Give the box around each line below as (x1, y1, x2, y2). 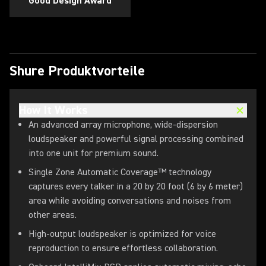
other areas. (28, 209, 77, 221)
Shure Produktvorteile (9, 62, 145, 80)
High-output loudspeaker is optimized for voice (28, 228, 216, 240)
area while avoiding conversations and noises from (28, 195, 231, 207)
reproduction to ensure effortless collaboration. (28, 242, 218, 254)
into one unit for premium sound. (28, 147, 159, 159)
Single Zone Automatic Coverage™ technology (28, 166, 211, 178)
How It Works (19, 103, 88, 118)
